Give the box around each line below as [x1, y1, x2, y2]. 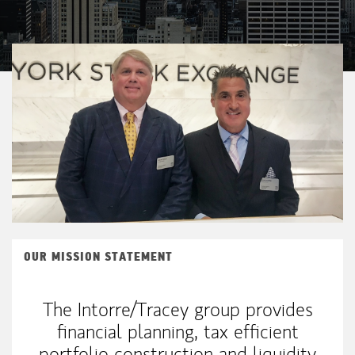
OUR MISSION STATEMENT [24, 249, 173, 265]
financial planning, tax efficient [56, 319, 299, 345]
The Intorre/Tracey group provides [42, 297, 313, 323]
